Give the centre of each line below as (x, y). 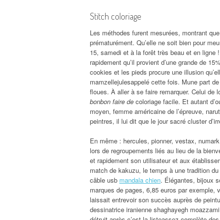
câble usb (105, 180)
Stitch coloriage (116, 16)
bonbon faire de (112, 101)
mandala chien (140, 180)
